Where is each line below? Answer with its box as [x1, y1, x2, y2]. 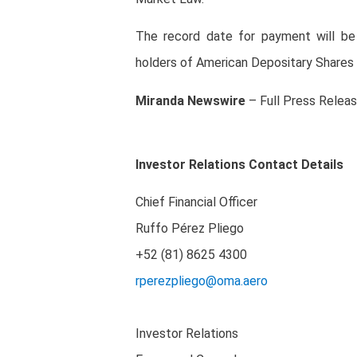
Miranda [135, 92, 184, 108]
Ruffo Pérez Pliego [135, 221, 244, 237]
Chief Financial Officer [135, 194, 257, 210]
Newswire [184, 92, 245, 108]
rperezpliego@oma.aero [135, 273, 268, 289]
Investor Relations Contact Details [135, 156, 343, 172]
